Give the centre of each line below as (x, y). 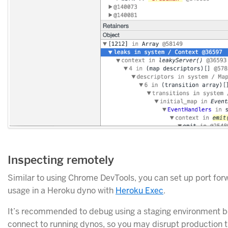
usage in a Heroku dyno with (62, 191)
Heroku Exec (139, 191)
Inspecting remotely (61, 160)
